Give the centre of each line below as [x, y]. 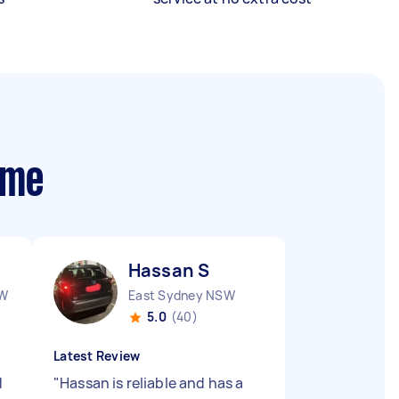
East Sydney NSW [182, 295]
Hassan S [169, 270]
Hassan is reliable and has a [152, 383]
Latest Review [97, 356]
